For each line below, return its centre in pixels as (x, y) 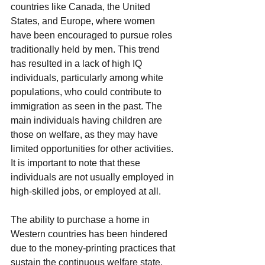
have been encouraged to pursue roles (93, 35)
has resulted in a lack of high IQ (77, 63)
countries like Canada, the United (82, 7)
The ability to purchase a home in (81, 219)
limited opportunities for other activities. (93, 148)
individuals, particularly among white (88, 77)
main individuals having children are (88, 120)
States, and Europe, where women (84, 21)
